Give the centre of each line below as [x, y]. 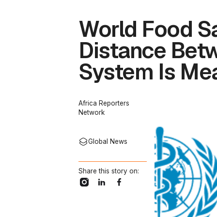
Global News [108, 141]
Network [92, 112]
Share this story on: [109, 171]
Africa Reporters [104, 103]
